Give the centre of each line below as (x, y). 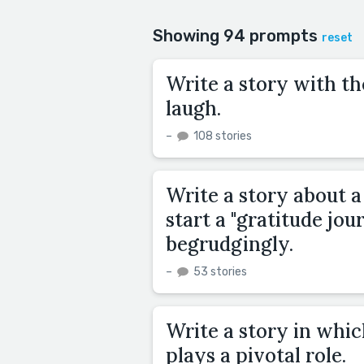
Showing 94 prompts (237, 36)
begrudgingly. (230, 244)
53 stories (219, 272)
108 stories (221, 136)
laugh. (193, 108)
